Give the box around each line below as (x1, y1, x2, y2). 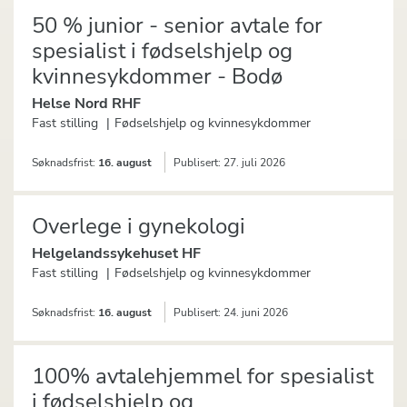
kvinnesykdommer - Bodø (32, 62, 283, 92)
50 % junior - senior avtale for (32, 11, 323, 41)
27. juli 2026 (223, 155, 285, 171)
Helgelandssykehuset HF (32, 243, 201, 264)
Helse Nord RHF (32, 94, 141, 114)
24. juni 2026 (223, 305, 288, 321)
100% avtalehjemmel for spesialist (32, 362, 373, 392)
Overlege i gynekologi (32, 212, 245, 242)
